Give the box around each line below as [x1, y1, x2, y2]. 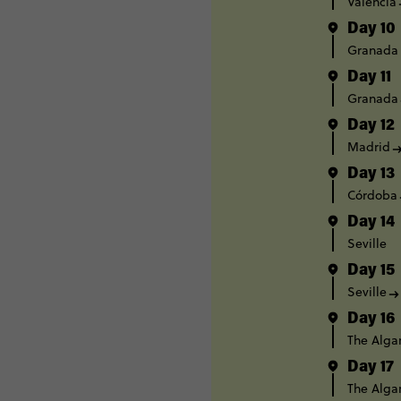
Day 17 [347, 360, 394, 377]
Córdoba [347, 186, 397, 205]
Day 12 [347, 118, 395, 135]
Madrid [347, 138, 390, 157]
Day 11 [347, 70, 391, 87]
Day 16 [347, 311, 395, 328]
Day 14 [347, 215, 395, 232]
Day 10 [347, 21, 396, 38]
